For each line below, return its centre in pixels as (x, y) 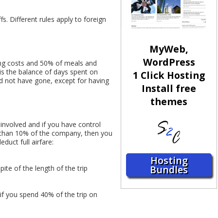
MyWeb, (169, 49)
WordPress (169, 62)
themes (169, 102)
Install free (169, 89)
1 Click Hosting (169, 75)
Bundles (169, 170)
